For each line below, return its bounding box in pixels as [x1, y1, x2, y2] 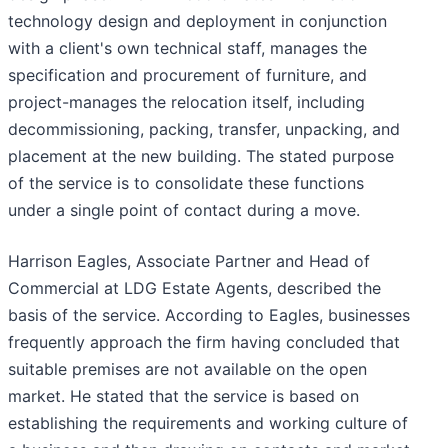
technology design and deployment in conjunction [8, 11, 387, 32]
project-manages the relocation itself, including [8, 92, 365, 113]
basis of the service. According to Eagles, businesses [8, 305, 410, 326]
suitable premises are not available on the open [8, 359, 367, 380]
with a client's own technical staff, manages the [8, 38, 367, 59]
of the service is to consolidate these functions [8, 173, 364, 194]
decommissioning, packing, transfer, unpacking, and [8, 119, 400, 140]
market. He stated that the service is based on [8, 386, 359, 407]
